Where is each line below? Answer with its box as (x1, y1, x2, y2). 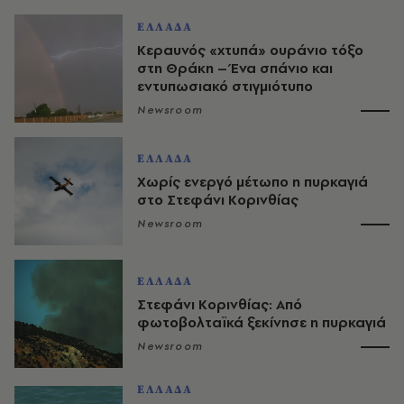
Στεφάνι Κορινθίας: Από (137, 295, 302, 315)
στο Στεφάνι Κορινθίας (137, 190, 298, 210)
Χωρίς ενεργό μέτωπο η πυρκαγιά (137, 172, 368, 192)
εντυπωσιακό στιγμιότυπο (137, 77, 313, 96)
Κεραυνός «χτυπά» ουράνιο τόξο (137, 41, 363, 60)
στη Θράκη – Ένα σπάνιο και (137, 59, 333, 78)
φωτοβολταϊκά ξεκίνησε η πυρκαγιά (137, 313, 386, 333)
